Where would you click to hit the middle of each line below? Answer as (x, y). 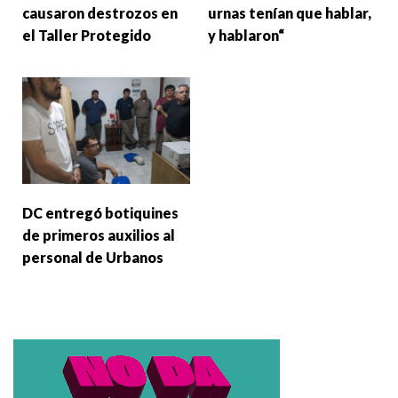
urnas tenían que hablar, (290, 13)
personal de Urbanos (93, 257)
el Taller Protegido (87, 36)
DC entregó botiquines (100, 212)
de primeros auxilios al (99, 235)
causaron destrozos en (100, 13)
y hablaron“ (246, 36)
